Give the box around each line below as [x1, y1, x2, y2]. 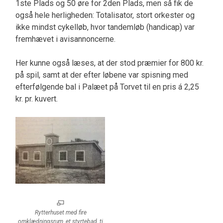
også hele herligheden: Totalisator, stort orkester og [15, 10, 195, 20]
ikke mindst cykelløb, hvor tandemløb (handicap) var [15, 22, 195, 32]
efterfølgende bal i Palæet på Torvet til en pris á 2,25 [15, 82, 199, 92]
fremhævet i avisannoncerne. [15, 34, 115, 44]
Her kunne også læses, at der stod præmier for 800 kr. [15, 58, 204, 68]
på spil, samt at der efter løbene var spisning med [15, 70, 188, 80]
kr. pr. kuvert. [15, 94, 58, 104]
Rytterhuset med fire [34, 209, 87, 216]
